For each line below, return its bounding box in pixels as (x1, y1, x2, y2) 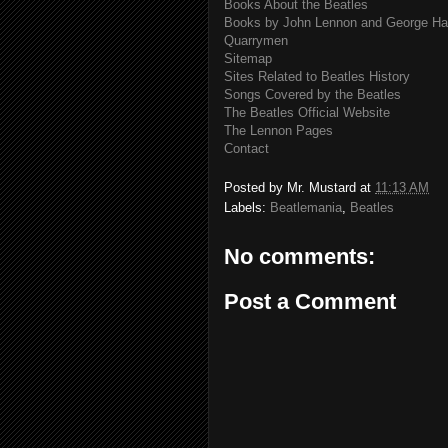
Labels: (224, 199, 270, 215)
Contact (224, 141, 269, 156)
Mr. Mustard (287, 179, 356, 195)
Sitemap (224, 51, 272, 66)
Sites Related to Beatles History (224, 69, 410, 84)
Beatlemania (270, 199, 342, 215)
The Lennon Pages (224, 123, 333, 138)
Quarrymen (224, 33, 288, 48)
